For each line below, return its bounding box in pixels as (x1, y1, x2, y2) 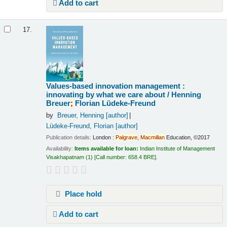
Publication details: (46, 134, 93, 140)
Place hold (62, 190, 102, 198)
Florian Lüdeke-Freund (73, 99, 156, 108)
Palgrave (116, 134, 138, 140)
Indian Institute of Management (140, 145, 215, 152)
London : (93, 134, 115, 140)
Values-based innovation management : (46, 82, 185, 91)
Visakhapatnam (46, 154, 85, 161)
